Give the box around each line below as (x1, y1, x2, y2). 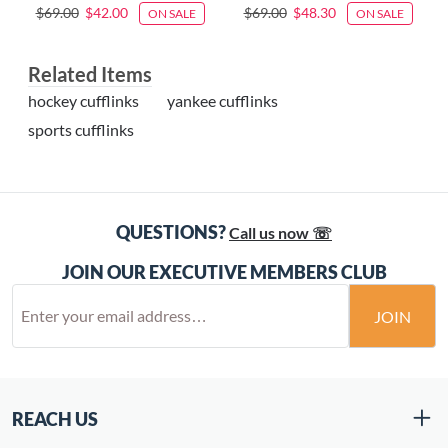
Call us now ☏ (229, 223, 332, 243)
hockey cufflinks (28, 91, 139, 111)
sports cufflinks (28, 120, 134, 140)
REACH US (12, 408, 98, 431)
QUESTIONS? (116, 221, 226, 244)
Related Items (28, 62, 152, 87)
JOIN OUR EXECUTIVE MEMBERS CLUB (61, 261, 387, 284)
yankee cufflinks (167, 91, 278, 111)
